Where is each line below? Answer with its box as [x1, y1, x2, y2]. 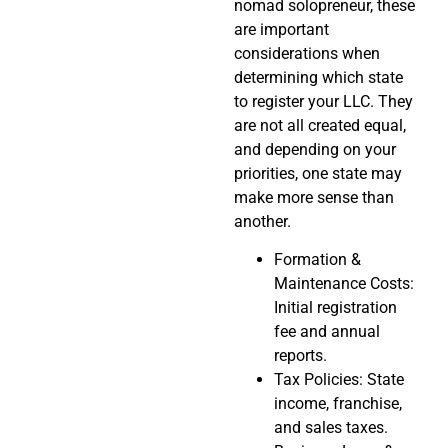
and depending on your [234, 139, 396, 159]
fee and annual [274, 322, 380, 342]
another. [234, 211, 291, 231]
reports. [274, 346, 327, 366]
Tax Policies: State [274, 370, 404, 390]
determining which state [234, 67, 403, 87]
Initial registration [274, 298, 397, 318]
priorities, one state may [234, 163, 402, 183]
